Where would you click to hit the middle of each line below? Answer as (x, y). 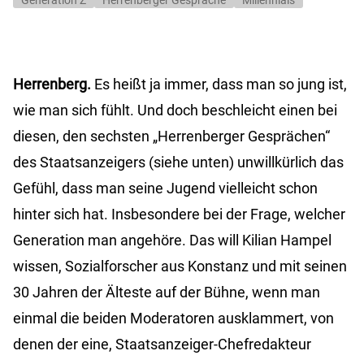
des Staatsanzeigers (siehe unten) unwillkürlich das (178, 162)
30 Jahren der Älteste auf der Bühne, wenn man (167, 292)
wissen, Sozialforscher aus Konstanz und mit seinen (180, 266)
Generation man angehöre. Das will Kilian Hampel (172, 240)
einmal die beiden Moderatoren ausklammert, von (173, 318)
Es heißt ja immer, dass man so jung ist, (221, 84)
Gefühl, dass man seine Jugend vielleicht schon (165, 188)
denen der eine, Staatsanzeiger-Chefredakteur (162, 344)
